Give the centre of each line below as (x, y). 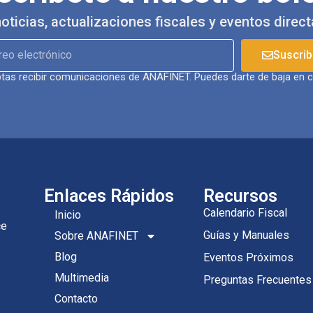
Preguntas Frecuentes (257, 279)
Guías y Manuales (246, 235)
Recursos (240, 196)
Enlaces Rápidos (109, 196)
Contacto (76, 298)
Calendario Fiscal (245, 212)
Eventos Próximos (248, 257)
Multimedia (82, 277)
